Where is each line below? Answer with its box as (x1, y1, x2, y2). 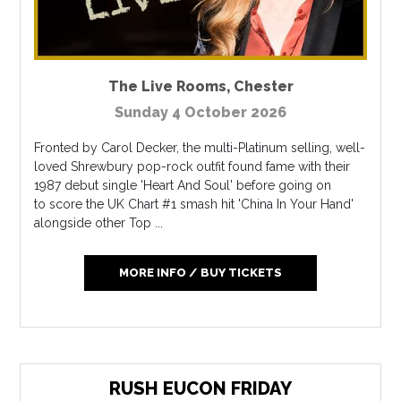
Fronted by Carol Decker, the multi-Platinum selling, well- (34, 140, 366, 155)
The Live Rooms (107, 77, 226, 95)
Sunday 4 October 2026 (115, 103, 286, 121)
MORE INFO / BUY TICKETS (118, 265, 282, 279)
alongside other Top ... (34, 215, 164, 230)
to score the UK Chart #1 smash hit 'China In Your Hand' (34, 196, 354, 211)
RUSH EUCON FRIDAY (109, 377, 292, 399)
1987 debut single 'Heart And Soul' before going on (34, 177, 332, 192)
